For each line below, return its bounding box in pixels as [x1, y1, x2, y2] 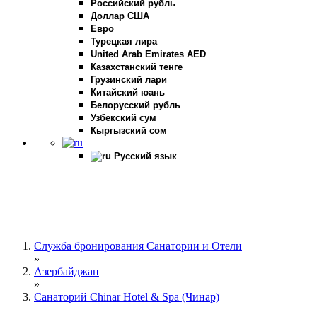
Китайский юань [91, 87, 165, 98]
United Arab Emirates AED [91, 49, 206, 59]
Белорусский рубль [91, 100, 180, 110]
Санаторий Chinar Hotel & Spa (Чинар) [34, 291, 219, 303]
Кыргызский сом [91, 125, 167, 136]
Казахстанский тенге [91, 62, 183, 72]
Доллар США [91, 11, 149, 21]
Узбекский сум [91, 113, 156, 123]
